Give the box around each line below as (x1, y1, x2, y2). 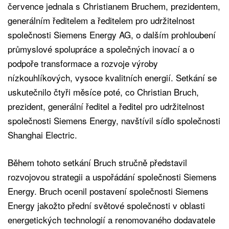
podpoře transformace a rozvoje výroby (8, 56, 158, 70)
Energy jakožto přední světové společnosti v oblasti (8, 198, 205, 212)
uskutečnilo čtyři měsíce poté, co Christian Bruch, (8, 85, 199, 98)
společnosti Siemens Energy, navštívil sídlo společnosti (8, 113, 220, 127)
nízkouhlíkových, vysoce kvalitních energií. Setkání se (8, 71, 217, 84)
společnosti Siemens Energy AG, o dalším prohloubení (8, 28, 216, 41)
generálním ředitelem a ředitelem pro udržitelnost (8, 13, 195, 27)
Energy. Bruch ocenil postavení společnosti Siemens (8, 184, 209, 197)
